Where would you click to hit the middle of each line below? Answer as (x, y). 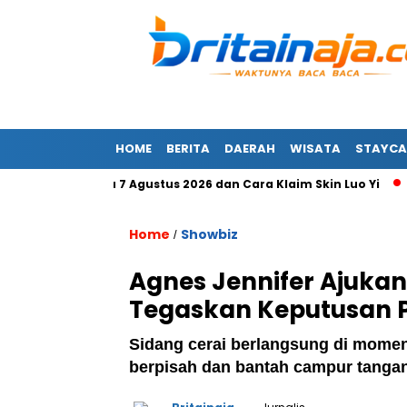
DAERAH (250, 149)
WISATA (315, 149)
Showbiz (209, 234)
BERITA (188, 149)
